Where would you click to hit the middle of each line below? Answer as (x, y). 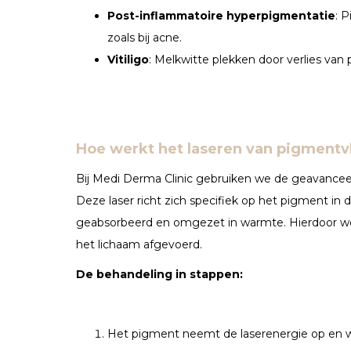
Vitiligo (128, 59)
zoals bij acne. (145, 37)
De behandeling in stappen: (159, 274)
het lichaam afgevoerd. (139, 244)
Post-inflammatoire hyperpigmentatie (221, 15)
